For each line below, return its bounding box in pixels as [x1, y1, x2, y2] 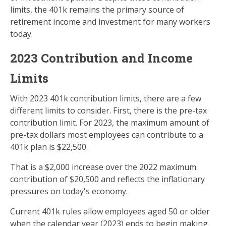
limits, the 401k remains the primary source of [10, 4, 184, 15]
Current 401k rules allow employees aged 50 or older [10, 206, 210, 217]
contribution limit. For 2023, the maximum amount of [10, 117, 209, 128]
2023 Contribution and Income [10, 50, 193, 66]
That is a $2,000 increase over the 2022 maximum [10, 161, 196, 173]
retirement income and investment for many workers [10, 16, 210, 27]
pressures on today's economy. [10, 186, 128, 197]
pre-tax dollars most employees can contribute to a [10, 129, 203, 140]
